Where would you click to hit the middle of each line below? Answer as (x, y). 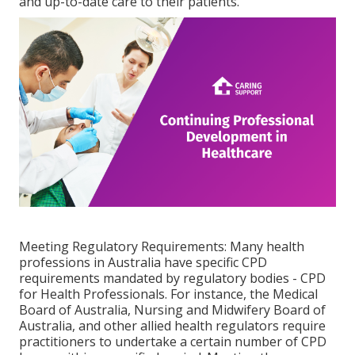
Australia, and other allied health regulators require (172, 325)
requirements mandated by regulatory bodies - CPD (172, 278)
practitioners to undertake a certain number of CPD (173, 341)
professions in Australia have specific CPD (143, 262)
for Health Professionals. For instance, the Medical (168, 294)
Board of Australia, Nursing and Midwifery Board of (172, 309)
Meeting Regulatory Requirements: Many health (162, 246)
